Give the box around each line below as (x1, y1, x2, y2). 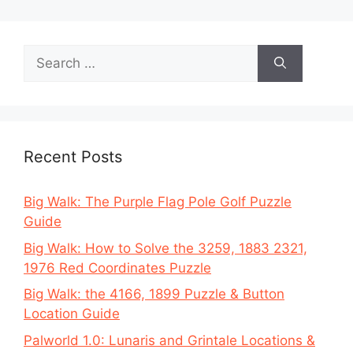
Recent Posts (24, 147, 122, 166)
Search (23, 46, 67, 61)
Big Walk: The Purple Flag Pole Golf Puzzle (24, 194, 292, 210)
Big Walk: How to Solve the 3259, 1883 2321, (24, 240, 307, 256)
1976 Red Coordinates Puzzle (24, 259, 211, 276)
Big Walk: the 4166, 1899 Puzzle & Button (24, 286, 284, 302)
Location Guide (24, 306, 120, 321)
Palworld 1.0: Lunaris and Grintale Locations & (24, 332, 315, 348)
